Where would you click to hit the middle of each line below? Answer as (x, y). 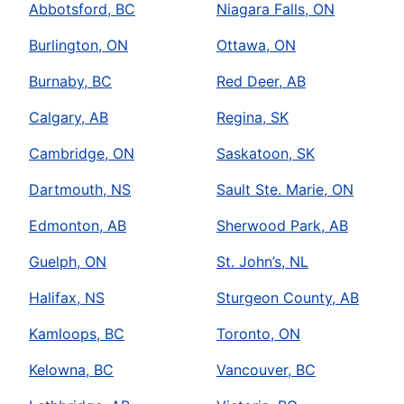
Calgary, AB (69, 118)
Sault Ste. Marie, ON (285, 190)
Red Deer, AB (261, 82)
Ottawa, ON (256, 46)
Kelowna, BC (71, 370)
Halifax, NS (67, 298)
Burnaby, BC (70, 82)
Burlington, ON (78, 46)
